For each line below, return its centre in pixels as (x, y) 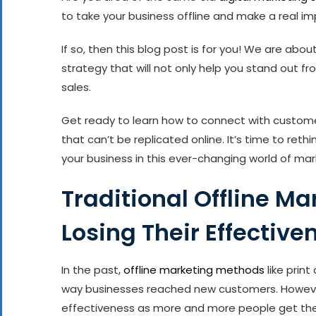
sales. (76, 87)
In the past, (92, 269)
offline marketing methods (194, 269)
